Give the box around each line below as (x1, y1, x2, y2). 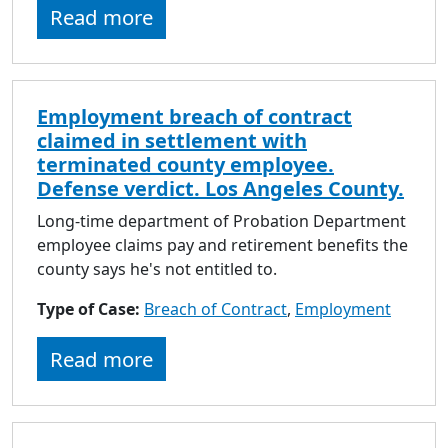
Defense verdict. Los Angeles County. (37, 174, 404, 202)
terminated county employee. (37, 150, 334, 178)
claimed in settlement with (37, 126, 307, 154)
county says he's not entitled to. (37, 257, 277, 280)
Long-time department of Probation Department (37, 209, 406, 232)
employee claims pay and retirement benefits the (37, 233, 408, 256)
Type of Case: (37, 297, 144, 320)
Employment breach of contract (37, 102, 352, 130)
